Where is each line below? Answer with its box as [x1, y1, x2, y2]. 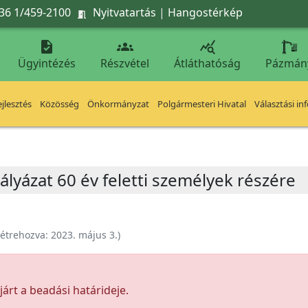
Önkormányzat [87, 98, 149, 110]
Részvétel [100, 56, 149, 71]
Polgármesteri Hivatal [157, 98, 246, 110]
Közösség [40, 98, 79, 110]
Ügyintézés [18, 56, 76, 71]
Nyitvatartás [93, 4, 156, 20]
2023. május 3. [51, 228, 118, 241]
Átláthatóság [174, 56, 241, 71]
